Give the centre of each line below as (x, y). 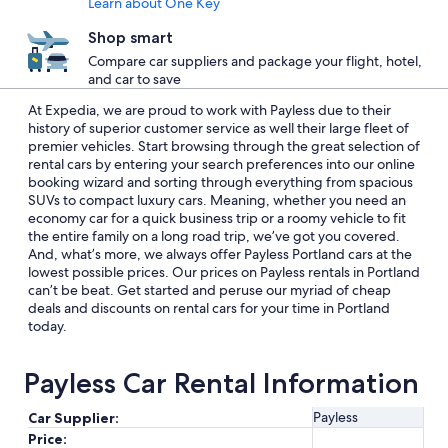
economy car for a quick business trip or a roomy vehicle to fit (217, 218)
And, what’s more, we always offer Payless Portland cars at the (220, 254)
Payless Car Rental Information (221, 383)
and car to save (134, 79)
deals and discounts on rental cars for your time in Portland (209, 308)
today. (47, 326)
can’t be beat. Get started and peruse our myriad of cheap (209, 290)
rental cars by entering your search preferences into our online (221, 164)
